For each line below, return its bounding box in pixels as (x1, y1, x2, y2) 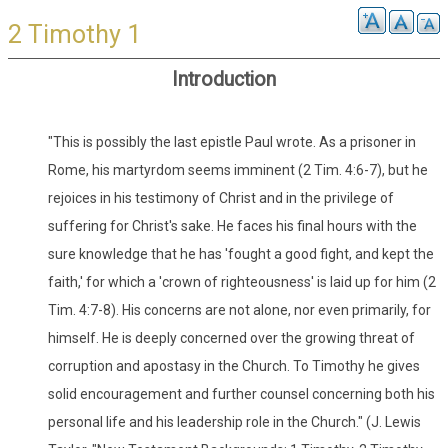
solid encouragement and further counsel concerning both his (48, 385, 435, 402)
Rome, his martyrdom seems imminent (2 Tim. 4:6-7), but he (48, 161, 428, 178)
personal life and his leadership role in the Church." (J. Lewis (48, 413, 421, 430)
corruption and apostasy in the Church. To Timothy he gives (48, 357, 420, 374)
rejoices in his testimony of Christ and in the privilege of (48, 189, 394, 206)
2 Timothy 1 (8, 19, 141, 49)
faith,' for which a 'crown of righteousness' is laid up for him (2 (48, 273, 436, 290)
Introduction (172, 67, 276, 91)
